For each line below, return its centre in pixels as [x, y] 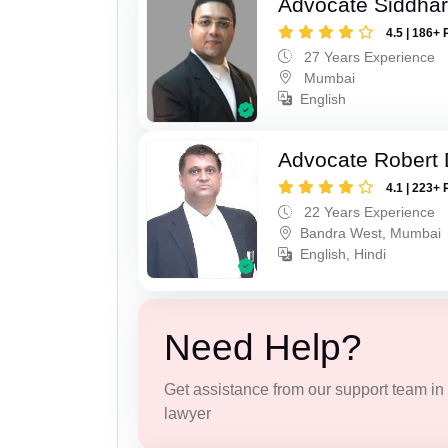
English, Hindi [343, 254]
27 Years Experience [368, 56]
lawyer [187, 413]
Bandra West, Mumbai [371, 233]
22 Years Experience [368, 212]
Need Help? [262, 347]
